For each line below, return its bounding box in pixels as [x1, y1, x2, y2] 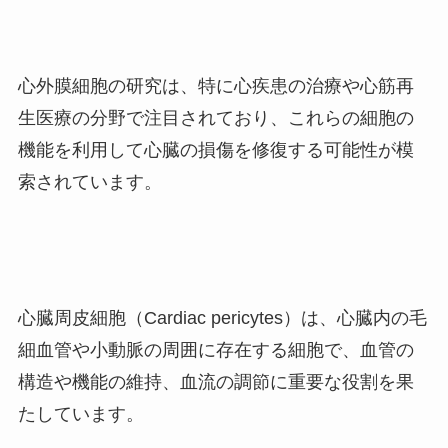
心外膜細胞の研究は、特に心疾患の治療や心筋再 [17, 75, 414, 96]
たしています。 [17, 403, 144, 424]
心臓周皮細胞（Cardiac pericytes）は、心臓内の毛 [17, 307, 427, 328]
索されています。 [17, 171, 162, 192]
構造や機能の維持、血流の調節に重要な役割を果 [17, 371, 414, 392]
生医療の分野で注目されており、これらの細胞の [17, 107, 414, 128]
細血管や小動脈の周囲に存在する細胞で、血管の [17, 339, 414, 360]
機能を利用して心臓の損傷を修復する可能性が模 [17, 139, 414, 160]
